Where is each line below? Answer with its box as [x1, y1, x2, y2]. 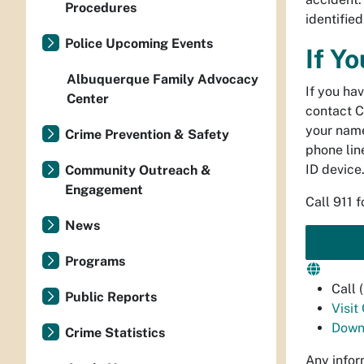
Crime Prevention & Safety [65, 127, 229, 142]
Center [67, 91, 109, 106]
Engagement [65, 182, 143, 197]
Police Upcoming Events [65, 36, 213, 51]
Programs [65, 253, 125, 269]
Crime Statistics [65, 325, 165, 340]
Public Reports [65, 289, 157, 305]
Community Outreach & [65, 162, 211, 178]
